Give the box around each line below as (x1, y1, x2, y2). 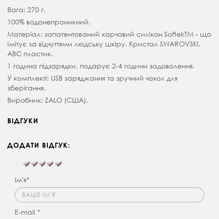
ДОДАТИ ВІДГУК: (7, 140, 70, 149)
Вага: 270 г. (7, 4, 45, 14)
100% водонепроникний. (7, 17, 90, 26)
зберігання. (7, 83, 45, 92)
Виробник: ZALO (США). (7, 95, 88, 105)
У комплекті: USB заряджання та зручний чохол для (7, 73, 177, 83)
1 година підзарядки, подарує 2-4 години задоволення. (7, 61, 195, 70)
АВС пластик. (7, 48, 53, 58)
